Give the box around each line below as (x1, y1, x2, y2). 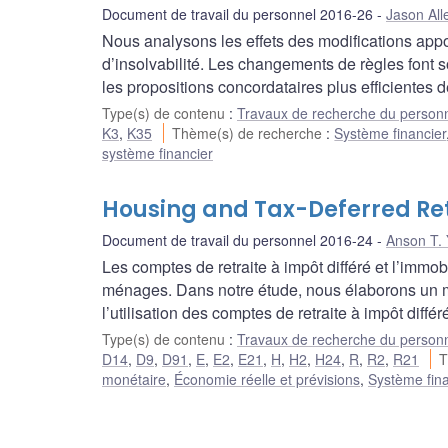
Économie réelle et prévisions (174, 369, 360, 390)
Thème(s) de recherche (172, 123, 327, 144)
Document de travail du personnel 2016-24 (102, 230, 373, 251)
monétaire (102, 369, 166, 390)
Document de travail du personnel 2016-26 (102, 4, 373, 25)
